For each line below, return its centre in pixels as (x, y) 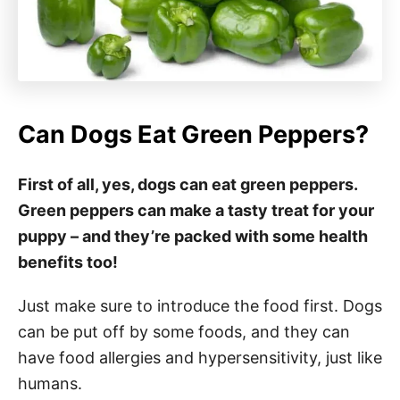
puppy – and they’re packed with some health (193, 236)
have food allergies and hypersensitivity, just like (200, 357)
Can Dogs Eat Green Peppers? (193, 134)
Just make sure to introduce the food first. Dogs (200, 305)
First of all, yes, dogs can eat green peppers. (187, 184)
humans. (50, 383)
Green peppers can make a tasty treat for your (196, 210)
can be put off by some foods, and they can (184, 331)
